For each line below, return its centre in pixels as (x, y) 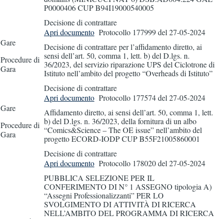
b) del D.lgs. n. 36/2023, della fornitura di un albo (120, 121)
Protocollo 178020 (127, 163)
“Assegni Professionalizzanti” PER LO (104, 195)
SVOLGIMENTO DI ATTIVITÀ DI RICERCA (120, 204)
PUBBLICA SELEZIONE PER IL (99, 177)
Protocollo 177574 (127, 97)
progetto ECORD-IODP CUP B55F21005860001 (122, 138)
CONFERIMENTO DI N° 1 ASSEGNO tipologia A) (128, 186)
